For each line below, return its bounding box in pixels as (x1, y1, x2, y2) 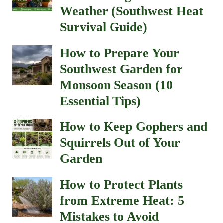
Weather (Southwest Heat (60, 4, 203, 19)
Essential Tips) (60, 94, 141, 109)
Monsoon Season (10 (60, 78, 173, 93)
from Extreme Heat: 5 (60, 193, 184, 208)
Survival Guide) (60, 20, 147, 35)
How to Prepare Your (60, 46, 179, 61)
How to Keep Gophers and (60, 119, 207, 134)
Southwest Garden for (60, 62, 183, 77)
